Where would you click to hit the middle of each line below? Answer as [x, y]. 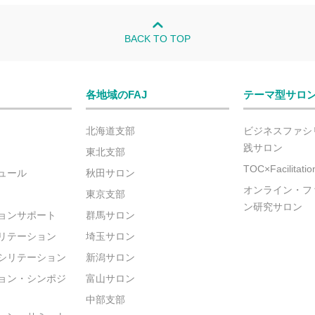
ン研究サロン [273, 207]
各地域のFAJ [116, 95]
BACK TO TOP [157, 39]
